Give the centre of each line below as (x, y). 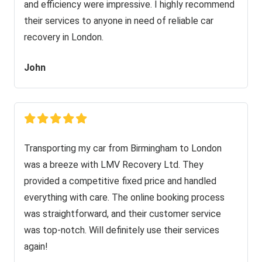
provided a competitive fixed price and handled (120, 181)
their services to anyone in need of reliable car (119, 20)
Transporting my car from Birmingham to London (123, 148)
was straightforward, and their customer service (123, 213)
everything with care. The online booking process (124, 197)
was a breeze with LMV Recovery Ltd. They (114, 164)
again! (36, 246)
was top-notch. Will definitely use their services (122, 230)
